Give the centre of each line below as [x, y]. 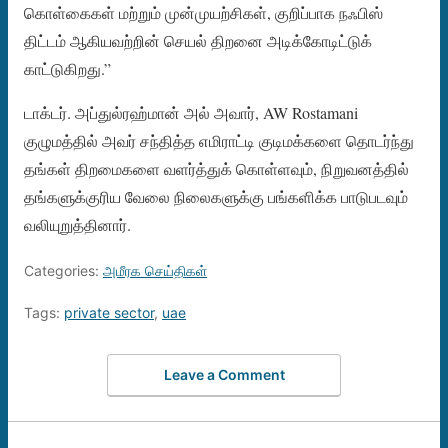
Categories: [63, 270]
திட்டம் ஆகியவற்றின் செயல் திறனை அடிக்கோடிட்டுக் [198, 40]
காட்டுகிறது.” [67, 68]
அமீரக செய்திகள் [155, 270]
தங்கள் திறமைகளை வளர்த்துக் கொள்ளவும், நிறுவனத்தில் [216, 168]
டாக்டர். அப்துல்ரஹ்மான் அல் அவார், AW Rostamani [191, 112]
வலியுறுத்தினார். [77, 224]
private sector [109, 312]
